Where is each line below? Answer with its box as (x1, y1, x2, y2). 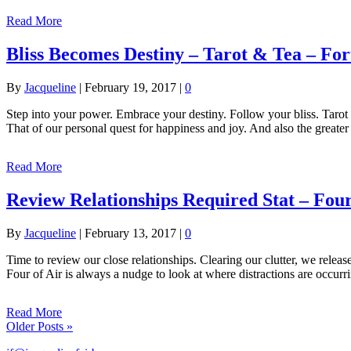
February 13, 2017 (85, 226, 176, 241)
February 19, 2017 (85, 81, 176, 95)
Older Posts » (6, 320, 73, 334)
